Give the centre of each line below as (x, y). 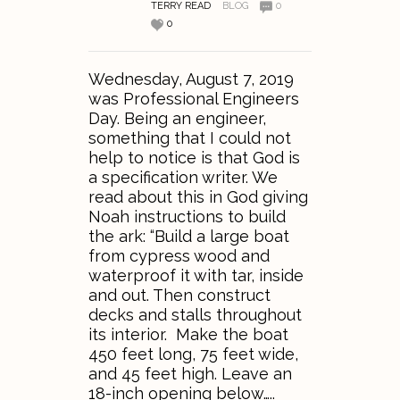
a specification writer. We (183, 178)
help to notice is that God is (194, 158)
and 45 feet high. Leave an (190, 374)
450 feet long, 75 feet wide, (193, 354)
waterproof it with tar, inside (196, 276)
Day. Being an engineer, (177, 119)
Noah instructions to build (187, 217)
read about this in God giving (198, 197)
